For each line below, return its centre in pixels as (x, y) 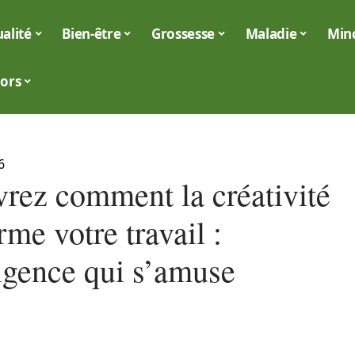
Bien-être (92, 33)
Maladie (271, 33)
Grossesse (183, 33)
